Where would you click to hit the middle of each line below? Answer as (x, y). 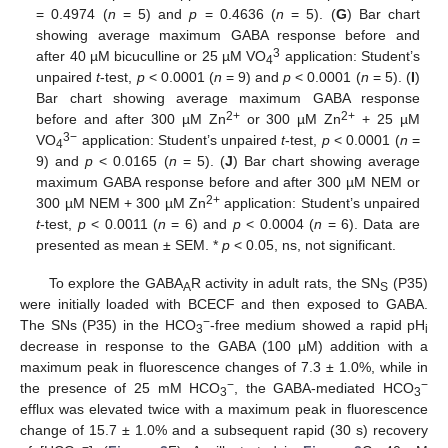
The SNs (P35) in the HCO (108, 325)
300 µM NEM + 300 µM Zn (121, 203)
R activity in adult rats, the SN (285, 283)
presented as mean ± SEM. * (129, 245)
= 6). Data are (371, 224)
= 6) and (199, 224)
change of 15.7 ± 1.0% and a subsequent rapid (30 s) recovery (224, 430)
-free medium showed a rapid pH (317, 325)
